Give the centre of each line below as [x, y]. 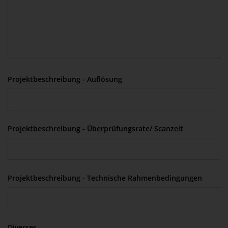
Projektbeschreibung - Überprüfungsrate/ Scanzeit [95, 128]
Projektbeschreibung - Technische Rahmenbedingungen [105, 178]
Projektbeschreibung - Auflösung [65, 79]
